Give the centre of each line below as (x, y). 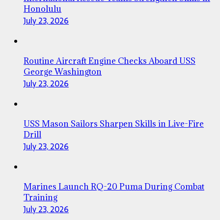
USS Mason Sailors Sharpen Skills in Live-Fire (114, 124)
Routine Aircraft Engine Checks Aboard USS (110, 61)
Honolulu (42, 9)
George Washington (63, 72)
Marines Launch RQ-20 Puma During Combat (114, 187)
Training (41, 198)
